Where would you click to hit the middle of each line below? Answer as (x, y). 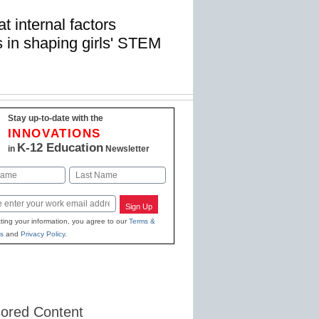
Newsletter (126, 149)
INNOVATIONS (54, 134)
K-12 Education (60, 148)
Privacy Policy (42, 234)
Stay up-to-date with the (55, 119)
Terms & (142, 221)
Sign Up (139, 207)
